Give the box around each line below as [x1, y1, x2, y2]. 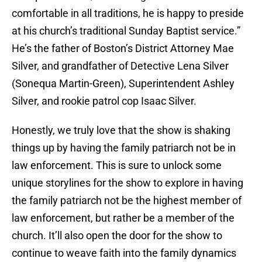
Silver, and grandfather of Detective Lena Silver [12, 60, 229, 73]
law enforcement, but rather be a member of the [12, 212, 235, 225]
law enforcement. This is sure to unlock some [12, 159, 222, 172]
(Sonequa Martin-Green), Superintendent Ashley [12, 77, 235, 90]
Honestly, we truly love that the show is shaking [12, 124, 230, 137]
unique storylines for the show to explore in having [12, 177, 243, 189]
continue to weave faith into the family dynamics [12, 247, 236, 260]
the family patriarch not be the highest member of [12, 194, 242, 207]
